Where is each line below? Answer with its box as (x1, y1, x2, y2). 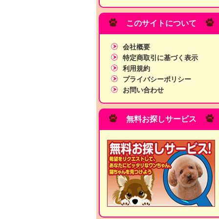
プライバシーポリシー (123, 76, 191, 83)
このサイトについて (124, 19, 198, 27)
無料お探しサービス (124, 115, 198, 123)
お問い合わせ (123, 87, 164, 94)
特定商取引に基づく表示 (123, 54, 198, 62)
